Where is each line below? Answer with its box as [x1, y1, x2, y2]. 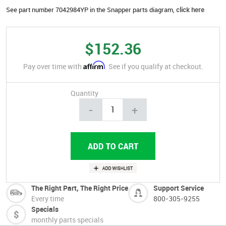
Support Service [153, 183, 204, 193]
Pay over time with [23, 61, 83, 71]
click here [176, 5, 204, 14]
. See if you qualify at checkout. [104, 61, 203, 71]
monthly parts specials [31, 214, 103, 224]
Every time [31, 193, 64, 203]
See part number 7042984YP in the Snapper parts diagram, [6, 5, 176, 14]
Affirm [83, 60, 105, 70]
